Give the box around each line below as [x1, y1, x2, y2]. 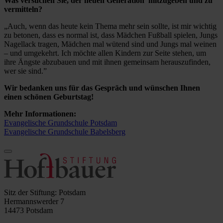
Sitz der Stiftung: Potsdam [4, 188, 86, 197]
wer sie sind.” [4, 67, 47, 76]
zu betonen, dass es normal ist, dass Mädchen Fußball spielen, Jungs [4, 31, 218, 40]
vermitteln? [4, 5, 42, 14]
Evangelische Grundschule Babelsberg [4, 127, 125, 136]
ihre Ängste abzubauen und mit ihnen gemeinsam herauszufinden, [4, 58, 211, 67]
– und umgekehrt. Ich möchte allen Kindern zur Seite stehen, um [4, 49, 206, 58]
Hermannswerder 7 [4, 197, 64, 206]
